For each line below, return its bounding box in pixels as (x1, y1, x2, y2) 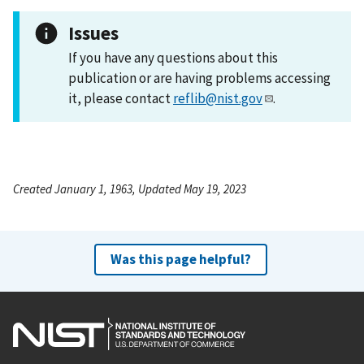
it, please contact (68, 89, 173, 107)
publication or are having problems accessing (68, 68, 331, 87)
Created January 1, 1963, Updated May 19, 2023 (13, 180, 246, 197)
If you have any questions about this (68, 48, 278, 67)
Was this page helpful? (110, 249, 251, 268)
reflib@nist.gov (173, 89, 262, 107)
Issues (68, 20, 119, 45)
